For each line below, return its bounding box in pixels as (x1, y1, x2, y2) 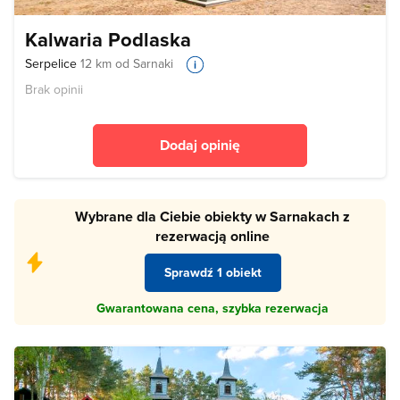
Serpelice (25, 54, 80, 73)
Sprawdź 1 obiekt (163, 263, 262, 281)
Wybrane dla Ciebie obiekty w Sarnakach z (75, 206, 350, 228)
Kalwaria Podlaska (25, 25, 191, 54)
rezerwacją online (155, 226, 270, 247)
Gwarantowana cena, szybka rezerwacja (96, 298, 329, 317)
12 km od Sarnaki (80, 54, 173, 73)
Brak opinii (25, 80, 83, 99)
